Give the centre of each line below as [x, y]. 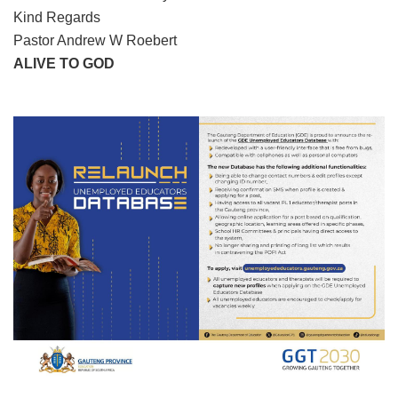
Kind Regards [57, 17]
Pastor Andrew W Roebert [95, 40]
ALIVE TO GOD [64, 63]
